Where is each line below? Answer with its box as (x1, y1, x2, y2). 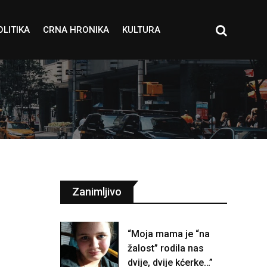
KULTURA (122, 24, 160, 35)
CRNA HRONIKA (42, 24, 109, 35)
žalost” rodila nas (128, 243, 204, 254)
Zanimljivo (72, 185, 122, 198)
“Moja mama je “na (128, 228, 210, 240)
